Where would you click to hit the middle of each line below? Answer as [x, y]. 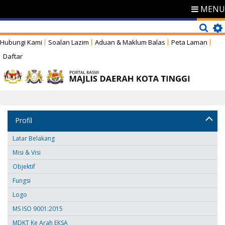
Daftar [13, 56]
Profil [24, 120]
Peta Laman [189, 42]
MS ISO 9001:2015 [38, 208]
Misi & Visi [27, 152]
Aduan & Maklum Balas [130, 42]
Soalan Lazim [69, 42]
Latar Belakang [34, 138]
